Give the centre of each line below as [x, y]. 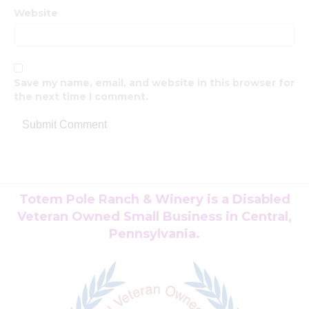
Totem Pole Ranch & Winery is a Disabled [154, 199]
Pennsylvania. [154, 233]
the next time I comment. [81, 96]
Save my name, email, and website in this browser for [154, 82]
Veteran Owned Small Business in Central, [154, 216]
